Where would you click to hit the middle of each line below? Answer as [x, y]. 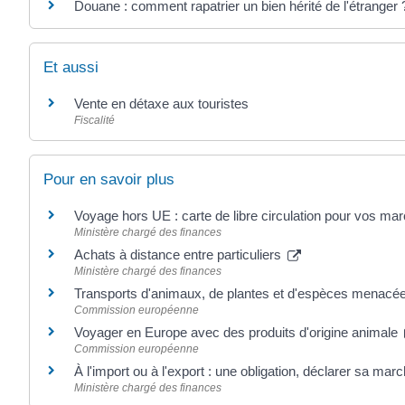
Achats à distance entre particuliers [179, 254]
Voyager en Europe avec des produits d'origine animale [238, 332]
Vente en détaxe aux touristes [161, 103]
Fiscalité [94, 120]
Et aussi [71, 67]
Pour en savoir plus [109, 179]
